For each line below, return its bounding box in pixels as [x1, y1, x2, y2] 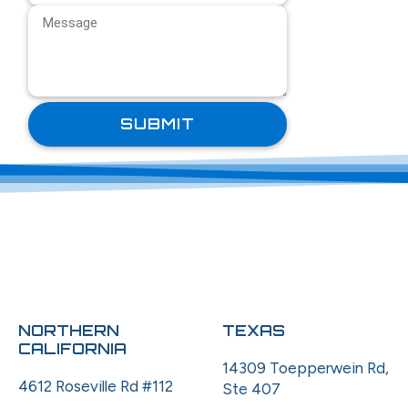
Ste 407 [222, 380, 280, 399]
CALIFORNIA [18, 339, 127, 359]
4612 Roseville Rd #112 [18, 377, 173, 396]
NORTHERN [18, 321, 119, 341]
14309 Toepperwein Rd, [222, 359, 389, 378]
